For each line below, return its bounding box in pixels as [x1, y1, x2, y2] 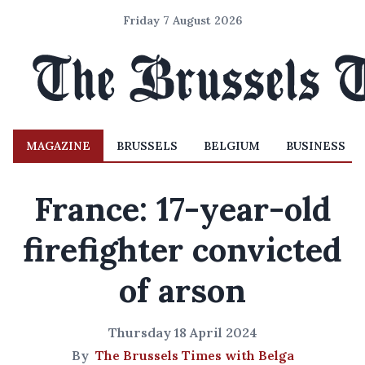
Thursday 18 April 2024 [108, 324, 257, 341]
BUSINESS [286, 139, 345, 153]
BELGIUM [204, 139, 260, 153]
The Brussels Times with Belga [95, 347, 294, 363]
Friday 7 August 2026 [123, 13, 242, 28]
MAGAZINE [26, 139, 90, 153]
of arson [119, 270, 246, 311]
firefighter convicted [23, 229, 342, 270]
